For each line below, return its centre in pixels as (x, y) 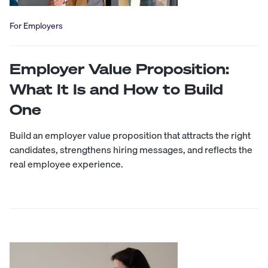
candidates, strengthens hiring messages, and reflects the (131, 149)
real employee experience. (66, 164)
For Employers (36, 25)
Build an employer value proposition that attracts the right (130, 135)
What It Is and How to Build (116, 89)
